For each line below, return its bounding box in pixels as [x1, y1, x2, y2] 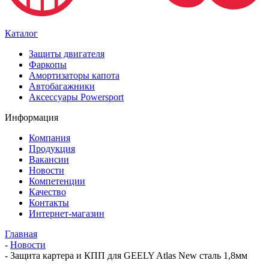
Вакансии [29, 154, 69, 165]
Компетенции [29, 175, 85, 186]
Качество [29, 186, 66, 197]
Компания [29, 132, 70, 143]
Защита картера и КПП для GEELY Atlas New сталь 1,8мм [10, 250, 247, 261]
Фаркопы [29, 59, 67, 70]
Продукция [29, 143, 75, 154]
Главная [5, 228, 37, 239]
